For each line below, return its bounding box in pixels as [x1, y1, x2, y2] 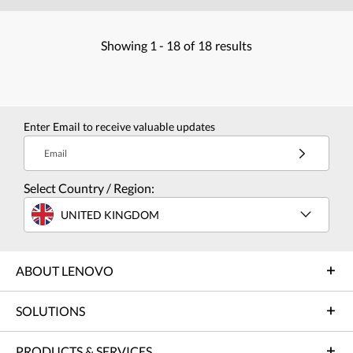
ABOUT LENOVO [16, 263, 113, 279]
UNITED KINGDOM [61, 207, 159, 221]
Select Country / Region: [24, 180, 154, 196]
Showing [101, 38, 150, 54]
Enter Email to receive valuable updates [24, 120, 215, 134]
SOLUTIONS [16, 303, 85, 319]
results [215, 38, 252, 54]
